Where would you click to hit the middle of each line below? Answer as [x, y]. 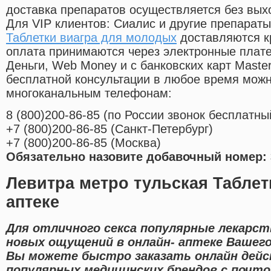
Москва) [138, 143]
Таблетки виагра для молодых [91, 38]
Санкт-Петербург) [164, 129]
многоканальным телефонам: [89, 93]
